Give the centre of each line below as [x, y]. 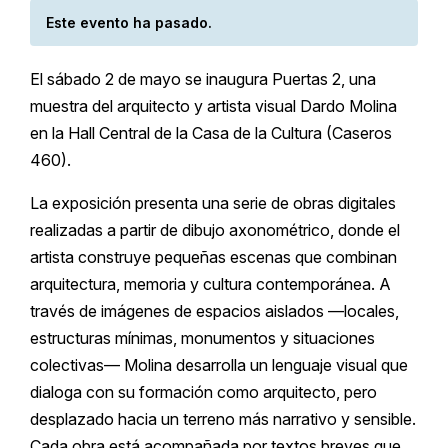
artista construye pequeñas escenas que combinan [213, 256]
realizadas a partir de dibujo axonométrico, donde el [215, 229]
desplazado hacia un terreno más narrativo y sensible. [223, 418]
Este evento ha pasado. [129, 22]
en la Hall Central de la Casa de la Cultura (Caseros [211, 132]
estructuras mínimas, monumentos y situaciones [202, 337]
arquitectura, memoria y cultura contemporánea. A [210, 283]
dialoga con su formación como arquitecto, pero [203, 391]
